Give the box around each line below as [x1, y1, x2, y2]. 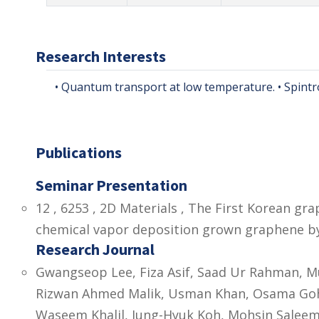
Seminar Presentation [36, 175, 187, 196]
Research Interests [36, 46, 166, 67]
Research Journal [36, 239, 155, 260]
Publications [36, 142, 122, 163]
